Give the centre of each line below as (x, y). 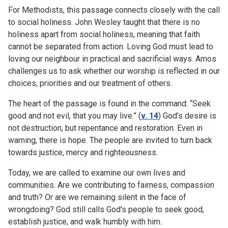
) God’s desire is (187, 116)
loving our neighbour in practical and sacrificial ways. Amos (112, 59)
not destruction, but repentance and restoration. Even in (105, 128)
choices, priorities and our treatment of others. (90, 83)
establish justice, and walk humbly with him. (85, 221)
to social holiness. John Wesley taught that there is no (104, 22)
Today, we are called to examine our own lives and (97, 173)
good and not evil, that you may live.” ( (75, 116)
